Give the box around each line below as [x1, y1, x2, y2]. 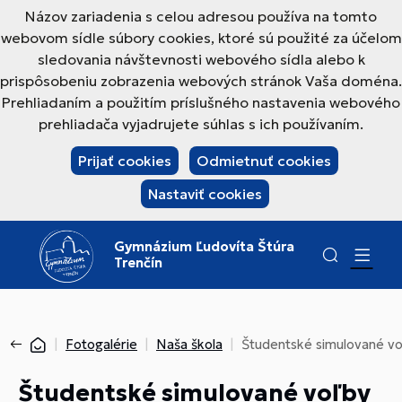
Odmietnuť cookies [197, 152, 331, 170]
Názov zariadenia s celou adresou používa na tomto [25, 7, 377, 25]
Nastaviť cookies [147, 185, 262, 203]
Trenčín [114, 254, 163, 271]
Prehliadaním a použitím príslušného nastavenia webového [2, 93, 400, 111]
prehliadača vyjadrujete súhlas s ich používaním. [39, 115, 363, 133]
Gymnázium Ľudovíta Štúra [114, 238, 295, 255]
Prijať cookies [78, 152, 171, 170]
